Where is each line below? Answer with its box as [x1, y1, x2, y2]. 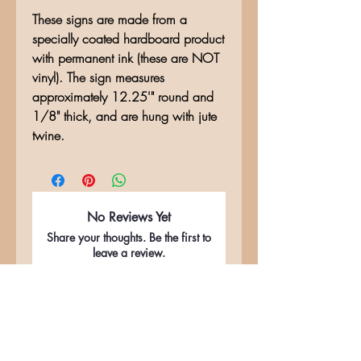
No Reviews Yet [87, 209, 171, 226]
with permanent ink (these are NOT [32, 49, 219, 68]
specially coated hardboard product [32, 30, 224, 48]
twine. [32, 127, 68, 145]
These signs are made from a [32, 10, 187, 29]
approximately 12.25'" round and [32, 88, 214, 106]
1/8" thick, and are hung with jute [32, 107, 217, 126]
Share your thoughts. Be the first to [47, 230, 211, 246]
